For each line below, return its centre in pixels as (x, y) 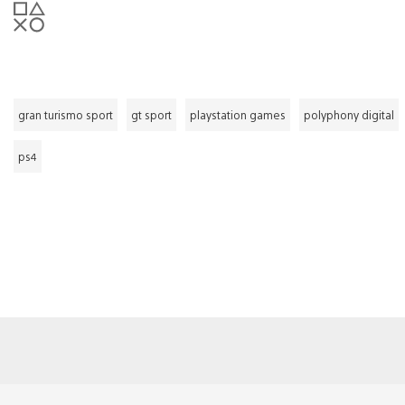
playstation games (238, 114)
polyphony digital (349, 114)
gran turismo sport (66, 114)
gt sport (151, 114)
